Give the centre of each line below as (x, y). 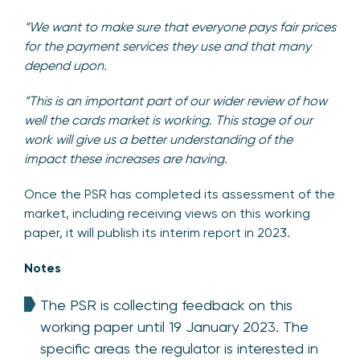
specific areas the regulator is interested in (179, 348)
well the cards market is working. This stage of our (168, 120)
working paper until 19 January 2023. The (174, 326)
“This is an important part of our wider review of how (176, 100)
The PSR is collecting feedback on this (166, 305)
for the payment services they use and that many (168, 46)
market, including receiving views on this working (167, 213)
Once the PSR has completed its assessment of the (180, 194)
